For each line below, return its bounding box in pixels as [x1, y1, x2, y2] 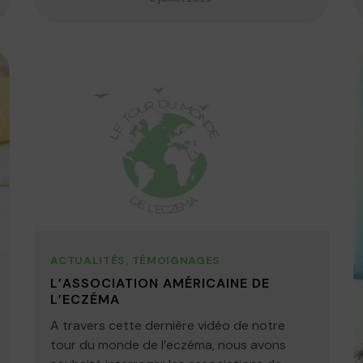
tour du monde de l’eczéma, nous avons [50, 335, 287, 353]
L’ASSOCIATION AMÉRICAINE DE [50, 274, 271, 292]
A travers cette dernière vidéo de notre [50, 316, 286, 334]
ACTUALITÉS [50, 253, 126, 267]
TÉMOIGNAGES [131, 253, 220, 267]
